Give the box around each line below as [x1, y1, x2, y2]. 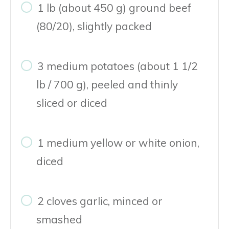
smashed [36, 212, 82, 226]
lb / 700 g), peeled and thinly [36, 77, 178, 91]
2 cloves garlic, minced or [37, 194, 163, 208]
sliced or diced [36, 96, 107, 109]
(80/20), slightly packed [36, 19, 152, 33]
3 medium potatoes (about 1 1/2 [37, 59, 198, 73]
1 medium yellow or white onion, [37, 135, 199, 149]
